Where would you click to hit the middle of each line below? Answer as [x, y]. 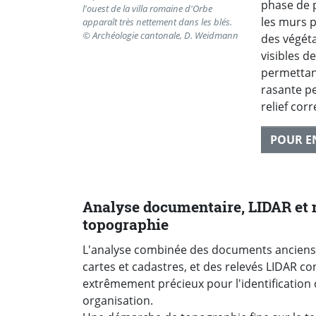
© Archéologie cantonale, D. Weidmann [160, 36]
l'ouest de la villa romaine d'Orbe [147, 9]
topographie [126, 225]
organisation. [118, 300]
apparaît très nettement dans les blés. [157, 22]
